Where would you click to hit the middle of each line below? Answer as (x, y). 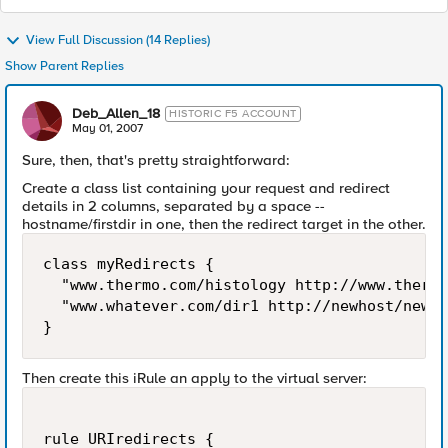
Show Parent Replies (64, 66)
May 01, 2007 (107, 128)
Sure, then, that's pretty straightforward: (156, 160)
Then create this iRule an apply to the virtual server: (194, 378)
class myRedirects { (128, 264)
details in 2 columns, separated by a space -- (173, 206)
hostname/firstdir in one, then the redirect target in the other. (224, 224)
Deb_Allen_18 (116, 113)
